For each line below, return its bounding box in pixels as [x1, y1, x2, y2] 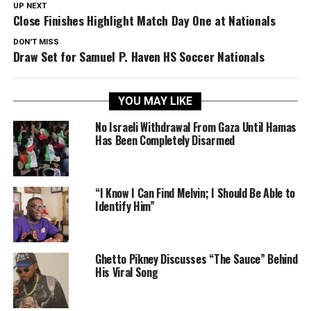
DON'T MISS [12, 37, 59, 47]
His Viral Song [94, 263, 158, 280]
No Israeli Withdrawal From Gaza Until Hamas [94, 118, 297, 135]
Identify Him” [94, 197, 155, 215]
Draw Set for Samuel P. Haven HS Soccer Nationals [12, 47, 264, 65]
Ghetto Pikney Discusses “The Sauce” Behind [94, 250, 298, 267]
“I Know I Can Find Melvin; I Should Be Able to [94, 184, 296, 201]
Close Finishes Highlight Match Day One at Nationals [12, 10, 276, 29]
